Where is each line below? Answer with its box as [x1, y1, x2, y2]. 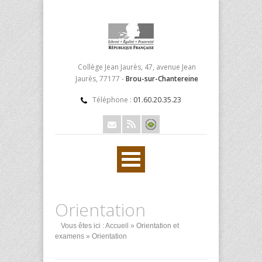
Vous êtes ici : [61, 222, 104, 230]
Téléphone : [92, 95, 133, 105]
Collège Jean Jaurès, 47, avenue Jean [78, 62, 196, 72]
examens [55, 232, 84, 240]
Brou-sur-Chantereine [126, 74, 198, 84]
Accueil [105, 222, 129, 230]
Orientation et [136, 222, 179, 230]
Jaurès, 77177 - [75, 74, 126, 84]
